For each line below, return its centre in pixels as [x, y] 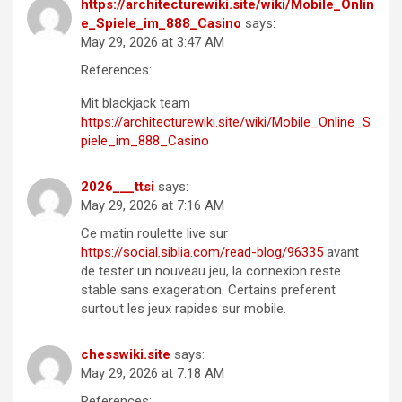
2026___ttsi [118, 187]
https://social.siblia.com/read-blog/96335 [202, 253]
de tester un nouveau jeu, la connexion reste [211, 271]
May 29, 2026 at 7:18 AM [153, 374]
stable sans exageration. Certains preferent [208, 290]
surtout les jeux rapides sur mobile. [184, 309]
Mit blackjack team [135, 104]
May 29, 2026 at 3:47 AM [153, 43]
